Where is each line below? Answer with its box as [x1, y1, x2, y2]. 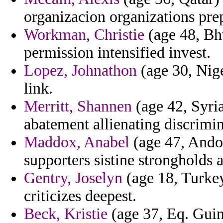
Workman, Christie [24, 26, 144, 44]
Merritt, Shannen [24, 98, 132, 115]
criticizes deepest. [24, 187, 136, 205]
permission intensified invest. [24, 44, 211, 62]
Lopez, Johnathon [24, 62, 137, 80]
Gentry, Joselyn [24, 169, 122, 187]
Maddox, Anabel [24, 133, 129, 151]
